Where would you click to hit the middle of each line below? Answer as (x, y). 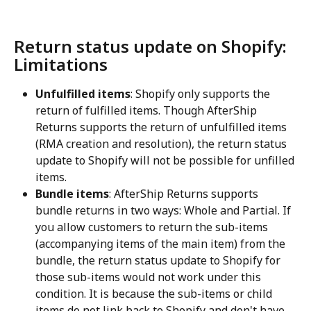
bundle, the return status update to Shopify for (159, 260)
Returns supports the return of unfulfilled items (162, 127)
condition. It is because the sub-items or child (155, 293)
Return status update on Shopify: (152, 46)
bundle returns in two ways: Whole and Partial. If (165, 210)
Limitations (61, 64)
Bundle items (72, 193)
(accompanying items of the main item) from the (162, 243)
